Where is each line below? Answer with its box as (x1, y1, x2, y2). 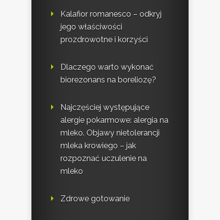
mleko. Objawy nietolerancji (60, 128, 160, 138)
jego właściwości (60, 22, 122, 32)
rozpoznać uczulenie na (60, 154, 147, 164)
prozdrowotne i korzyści (60, 35, 148, 45)
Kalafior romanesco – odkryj (60, 9, 162, 19)
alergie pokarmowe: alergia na (60, 115, 168, 125)
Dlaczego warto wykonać (60, 62, 154, 72)
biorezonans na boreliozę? (60, 75, 156, 85)
